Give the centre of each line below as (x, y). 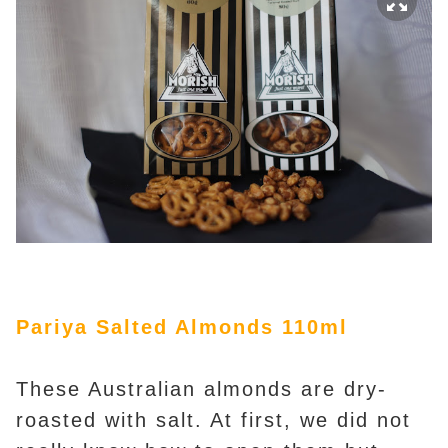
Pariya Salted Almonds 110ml (182, 326)
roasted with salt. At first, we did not (213, 419)
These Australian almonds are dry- (201, 388)
